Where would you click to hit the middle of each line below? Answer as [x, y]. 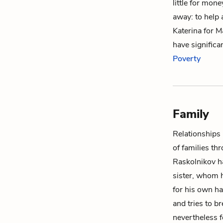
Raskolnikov [194, 162]
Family [191, 114]
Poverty [187, 59]
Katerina [187, 31]
